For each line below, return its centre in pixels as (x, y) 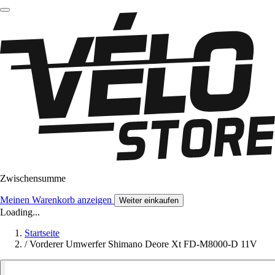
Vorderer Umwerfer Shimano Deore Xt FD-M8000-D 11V (143, 244)
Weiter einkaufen (149, 201)
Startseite (42, 233)
